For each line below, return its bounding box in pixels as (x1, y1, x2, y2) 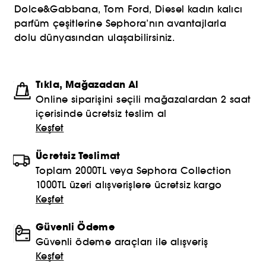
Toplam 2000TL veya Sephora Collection (36, 164, 232, 176)
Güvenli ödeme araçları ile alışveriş (36, 236, 208, 248)
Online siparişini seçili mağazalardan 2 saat (36, 93, 251, 105)
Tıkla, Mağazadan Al (36, 78, 139, 91)
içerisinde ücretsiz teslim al (36, 107, 167, 119)
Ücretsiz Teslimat (36, 149, 121, 163)
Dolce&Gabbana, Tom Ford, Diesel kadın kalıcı (14, 3, 243, 15)
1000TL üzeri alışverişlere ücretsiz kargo (36, 179, 222, 191)
